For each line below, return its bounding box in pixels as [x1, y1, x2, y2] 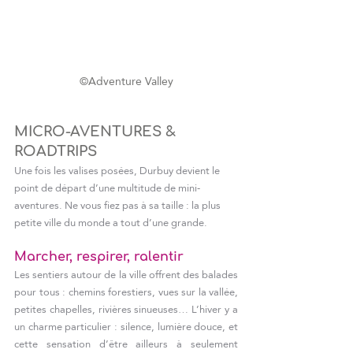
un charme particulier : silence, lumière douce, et [14, 316, 238, 336]
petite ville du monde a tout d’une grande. [14, 212, 207, 232]
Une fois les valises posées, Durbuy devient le [14, 160, 222, 180]
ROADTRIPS [14, 143, 97, 159]
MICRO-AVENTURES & [14, 123, 180, 139]
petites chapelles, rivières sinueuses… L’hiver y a [14, 299, 238, 318]
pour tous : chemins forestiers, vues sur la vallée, [14, 281, 238, 301]
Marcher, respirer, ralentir [14, 249, 184, 264]
